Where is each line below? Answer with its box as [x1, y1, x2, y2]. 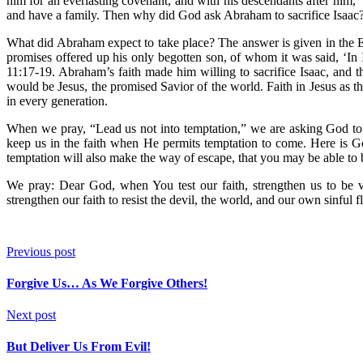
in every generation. [6, 93, 108, 108]
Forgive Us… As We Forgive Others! [6, 275, 207, 290]
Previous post [6, 244, 75, 258]
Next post [6, 308, 56, 322]
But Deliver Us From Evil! [6, 340, 151, 354]
